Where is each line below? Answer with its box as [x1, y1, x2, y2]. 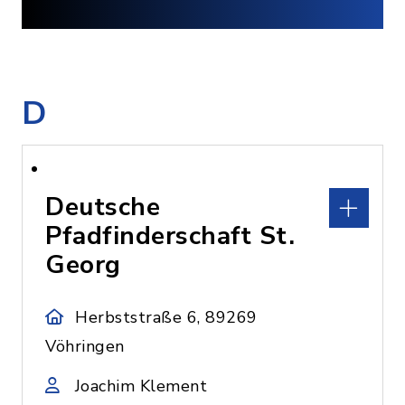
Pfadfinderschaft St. [45, 219, 295, 253]
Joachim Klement [74, 375, 207, 397]
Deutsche [45, 190, 160, 224]
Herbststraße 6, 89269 [75, 306, 258, 328]
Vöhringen [45, 335, 125, 357]
